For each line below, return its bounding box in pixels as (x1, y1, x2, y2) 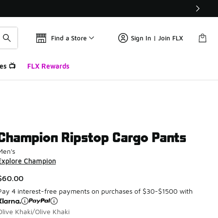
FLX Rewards (27, 62, 70, 70)
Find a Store (51, 34, 87, 42)
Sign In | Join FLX (131, 34, 183, 42)
